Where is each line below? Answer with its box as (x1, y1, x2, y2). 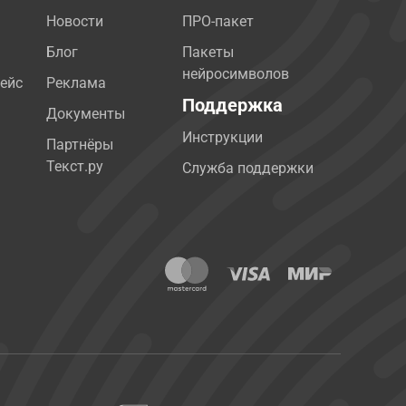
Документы (46, 105, 126, 122)
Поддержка (182, 94, 284, 116)
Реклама (46, 74, 107, 92)
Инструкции (182, 129, 264, 146)
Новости (46, 13, 104, 30)
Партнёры (46, 136, 114, 153)
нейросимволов (182, 65, 290, 82)
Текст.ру (46, 158, 104, 175)
